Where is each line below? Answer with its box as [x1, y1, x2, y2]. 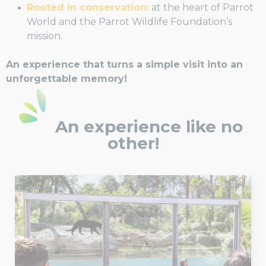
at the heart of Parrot [149, 1, 254, 13]
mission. [27, 30, 62, 42]
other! [107, 132, 159, 153]
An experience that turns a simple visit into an [6, 58, 243, 70]
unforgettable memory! [6, 72, 127, 84]
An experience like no [50, 116, 243, 137]
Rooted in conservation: [27, 1, 149, 13]
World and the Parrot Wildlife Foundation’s [27, 15, 232, 27]
